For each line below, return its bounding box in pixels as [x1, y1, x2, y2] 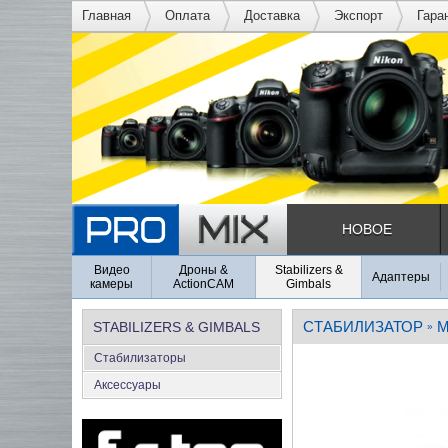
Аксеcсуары [94, 377, 161, 392]
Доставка [244, 8, 300, 23]
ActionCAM [173, 276, 234, 291]
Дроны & [179, 262, 228, 277]
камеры [90, 276, 133, 291]
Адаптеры [372, 269, 430, 284]
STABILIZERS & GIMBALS [93, 318, 260, 335]
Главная [82, 8, 131, 23]
